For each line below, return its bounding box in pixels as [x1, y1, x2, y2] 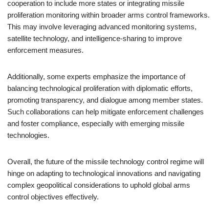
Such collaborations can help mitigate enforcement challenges [7, 108, 204, 116]
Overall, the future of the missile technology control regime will [7, 157, 204, 166]
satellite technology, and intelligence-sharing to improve [7, 34, 182, 43]
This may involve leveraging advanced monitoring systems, [7, 22, 197, 31]
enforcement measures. [7, 46, 84, 54]
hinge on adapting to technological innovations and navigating [7, 169, 200, 177]
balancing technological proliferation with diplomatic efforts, [7, 84, 193, 92]
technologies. [7, 131, 49, 139]
